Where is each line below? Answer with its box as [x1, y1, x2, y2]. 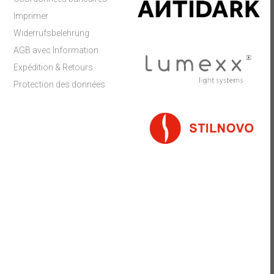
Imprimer [13, 11, 49, 21]
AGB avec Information [13, 45, 99, 55]
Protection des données [13, 80, 106, 89]
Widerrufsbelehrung [13, 28, 90, 38]
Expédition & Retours [13, 62, 94, 72]
